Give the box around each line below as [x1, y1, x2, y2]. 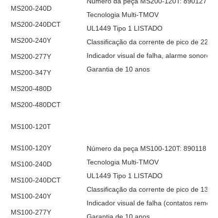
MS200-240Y [11, 36, 52, 44]
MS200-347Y [11, 68, 52, 76]
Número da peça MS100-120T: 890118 [87, 144, 207, 152]
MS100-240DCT [11, 176, 61, 184]
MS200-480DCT [11, 100, 61, 109]
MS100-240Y [11, 192, 52, 200]
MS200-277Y [11, 52, 52, 60]
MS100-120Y [11, 144, 52, 152]
